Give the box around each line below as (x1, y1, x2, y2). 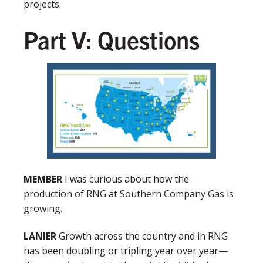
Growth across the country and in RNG (56, 230, 228, 243)
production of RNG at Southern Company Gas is (23, 187, 234, 201)
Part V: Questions (23, 25, 200, 55)
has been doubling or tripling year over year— (23, 244, 228, 258)
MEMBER (23, 173, 62, 186)
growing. (23, 202, 67, 215)
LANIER (23, 230, 56, 243)
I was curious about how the (62, 173, 189, 186)
